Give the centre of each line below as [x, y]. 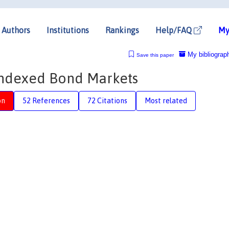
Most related [166, 100]
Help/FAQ [175, 30]
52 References [46, 100]
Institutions [68, 30]
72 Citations [107, 100]
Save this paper [155, 55]
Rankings [122, 30]
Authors [16, 30]
